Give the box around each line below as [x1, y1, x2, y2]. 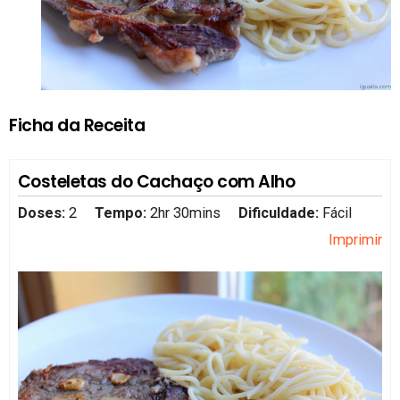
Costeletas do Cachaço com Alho [17, 169, 296, 194]
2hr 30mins [149, 204, 221, 222]
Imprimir [329, 231, 383, 249]
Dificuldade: [238, 204, 323, 222]
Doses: [17, 204, 69, 222]
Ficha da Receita [9, 113, 146, 138]
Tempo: [94, 204, 146, 222]
